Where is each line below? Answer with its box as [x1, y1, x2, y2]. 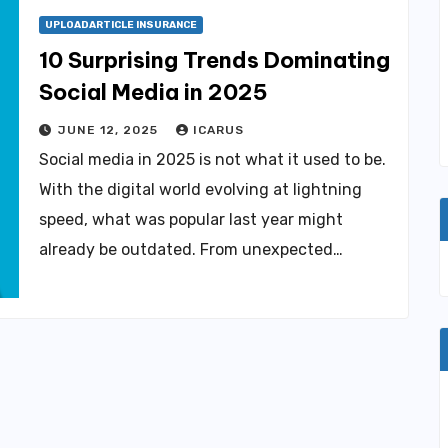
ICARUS [193, 122, 244, 137]
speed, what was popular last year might [39, 209, 343, 229]
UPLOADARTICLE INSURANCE [45, 18, 197, 31]
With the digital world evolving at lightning [39, 179, 362, 199]
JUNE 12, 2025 [58, 122, 162, 137]
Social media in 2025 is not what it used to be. [39, 149, 386, 169]
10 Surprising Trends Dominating [39, 45, 390, 74]
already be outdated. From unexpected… [39, 239, 343, 259]
